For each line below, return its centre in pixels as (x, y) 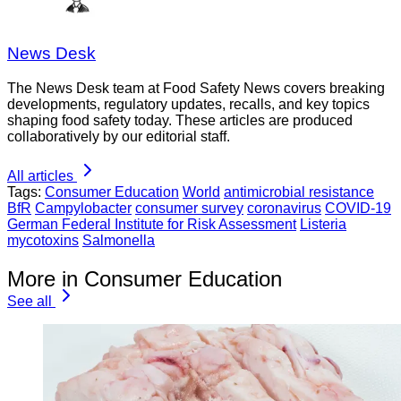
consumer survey (189, 209)
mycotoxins (43, 241)
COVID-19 (358, 209)
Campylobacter (83, 209)
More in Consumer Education (145, 278)
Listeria (323, 225)
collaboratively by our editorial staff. (119, 137)
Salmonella (119, 241)
